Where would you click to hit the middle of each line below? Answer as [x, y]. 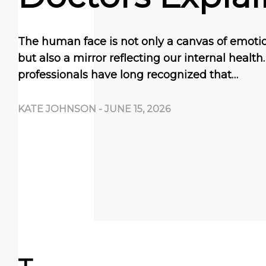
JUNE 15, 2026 [137, 109]
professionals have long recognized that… [128, 75]
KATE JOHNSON [57, 109]
